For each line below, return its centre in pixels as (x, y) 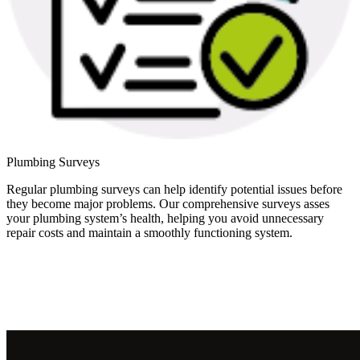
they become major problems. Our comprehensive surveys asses (168, 203)
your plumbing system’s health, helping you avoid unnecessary (165, 218)
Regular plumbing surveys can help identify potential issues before (174, 189)
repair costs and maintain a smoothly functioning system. (149, 232)
